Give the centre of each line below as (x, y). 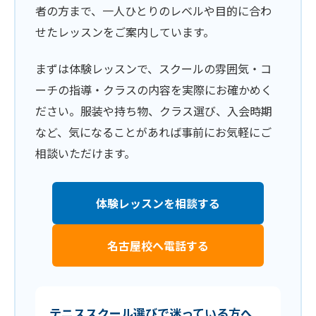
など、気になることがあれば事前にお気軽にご (153, 132)
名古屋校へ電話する (158, 245)
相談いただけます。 (85, 153)
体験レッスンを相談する (158, 203)
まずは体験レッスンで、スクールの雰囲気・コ (153, 68)
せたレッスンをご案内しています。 (125, 32)
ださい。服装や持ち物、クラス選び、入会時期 (154, 111)
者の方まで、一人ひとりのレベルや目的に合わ (153, 11)
